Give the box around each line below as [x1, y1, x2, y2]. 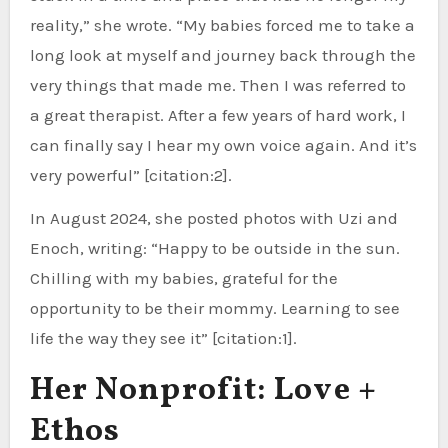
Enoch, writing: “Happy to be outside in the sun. [29, 237, 400, 258]
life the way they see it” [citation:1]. [29, 327, 297, 348]
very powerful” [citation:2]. [29, 164, 232, 185]
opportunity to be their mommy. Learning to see [29, 297, 400, 318]
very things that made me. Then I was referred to [29, 74, 406, 95]
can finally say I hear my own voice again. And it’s [29, 134, 417, 155]
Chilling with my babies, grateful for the [29, 267, 338, 288]
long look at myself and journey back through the [29, 44, 416, 65]
